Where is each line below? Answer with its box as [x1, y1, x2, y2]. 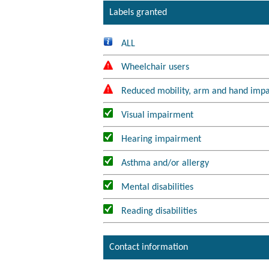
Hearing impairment [121, 134, 201, 144]
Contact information [109, 242, 188, 252]
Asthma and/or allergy [121, 158, 209, 168]
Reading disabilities [121, 206, 197, 216]
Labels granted [109, 7, 167, 17]
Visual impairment [121, 110, 193, 120]
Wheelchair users [121, 62, 189, 73]
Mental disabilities [121, 182, 193, 192]
